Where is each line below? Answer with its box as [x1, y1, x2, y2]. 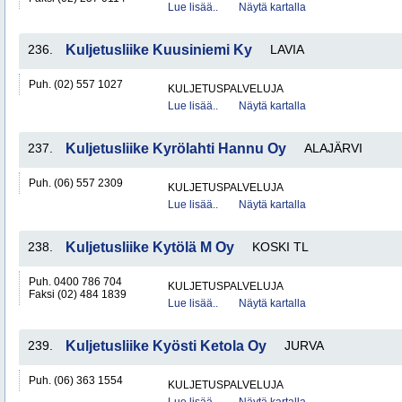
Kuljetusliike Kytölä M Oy [66, 240, 234, 255]
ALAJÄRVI [304, 141, 363, 155]
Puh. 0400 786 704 [29, 275, 122, 288]
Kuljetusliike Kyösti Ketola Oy [66, 338, 267, 354]
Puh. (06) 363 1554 [29, 374, 123, 387]
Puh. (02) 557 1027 [29, 78, 123, 91]
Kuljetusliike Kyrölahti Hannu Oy [66, 141, 286, 156]
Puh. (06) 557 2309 [29, 177, 123, 189]
